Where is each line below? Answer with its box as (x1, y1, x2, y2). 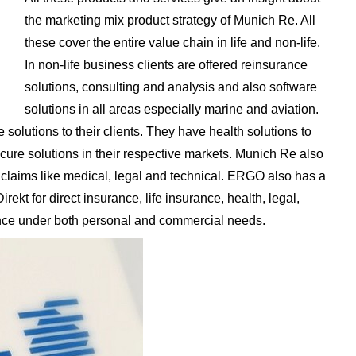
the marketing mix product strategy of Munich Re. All (24, 14, 315, 27)
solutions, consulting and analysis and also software (24, 80, 317, 94)
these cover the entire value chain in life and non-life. (24, 36, 320, 49)
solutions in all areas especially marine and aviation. (24, 103, 319, 116)
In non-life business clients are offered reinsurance (24, 58, 308, 72)
